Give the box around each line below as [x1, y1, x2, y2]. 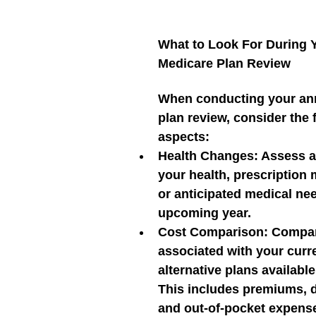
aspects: [158, 130, 209, 144]
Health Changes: [158, 149, 258, 163]
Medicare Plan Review [158, 56, 291, 71]
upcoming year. [158, 206, 251, 220]
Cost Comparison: [158, 225, 268, 239]
